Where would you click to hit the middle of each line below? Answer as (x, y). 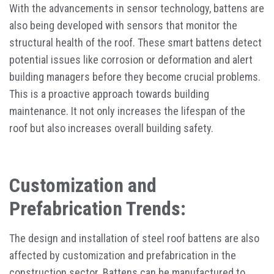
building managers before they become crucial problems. (135, 77)
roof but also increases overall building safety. (111, 128)
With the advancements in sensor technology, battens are (137, 8)
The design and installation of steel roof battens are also (134, 238)
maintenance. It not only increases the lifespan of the (127, 111)
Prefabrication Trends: (98, 209)
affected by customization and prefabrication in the (123, 255)
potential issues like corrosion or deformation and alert (131, 60)
